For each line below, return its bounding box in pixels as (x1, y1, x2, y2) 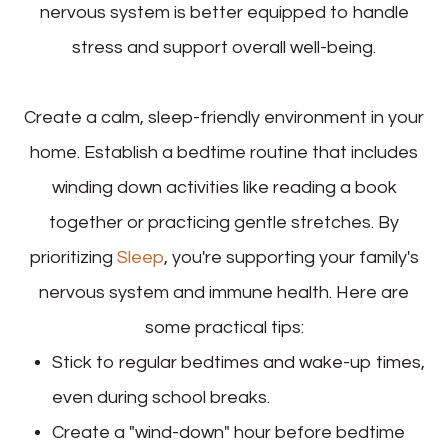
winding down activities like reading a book (51, 178, 397, 198)
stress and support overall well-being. (72, 38, 376, 58)
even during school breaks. (52, 388, 271, 408)
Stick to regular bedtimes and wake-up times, (52, 353, 426, 373)
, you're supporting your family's (163, 248, 419, 268)
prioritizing (29, 248, 117, 268)
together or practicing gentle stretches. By (49, 213, 399, 233)
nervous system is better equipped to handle (39, 3, 409, 23)
